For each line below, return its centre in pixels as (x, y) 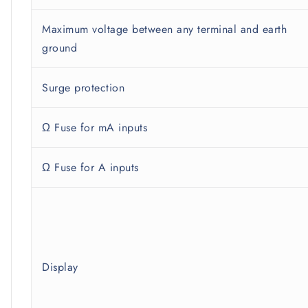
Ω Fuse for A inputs (90, 168)
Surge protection (83, 88)
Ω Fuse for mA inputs (95, 128)
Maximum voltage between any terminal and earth (164, 30)
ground (59, 48)
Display (60, 267)
